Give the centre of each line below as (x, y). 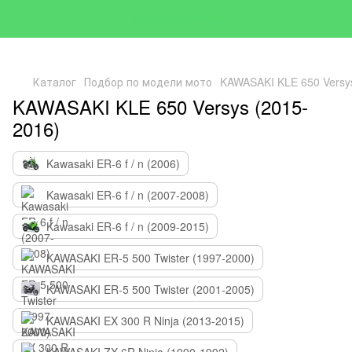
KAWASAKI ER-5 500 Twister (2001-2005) (150, 289)
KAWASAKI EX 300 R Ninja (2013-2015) (145, 321)
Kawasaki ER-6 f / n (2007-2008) (128, 195)
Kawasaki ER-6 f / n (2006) (113, 163)
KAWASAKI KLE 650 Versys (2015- (160, 106)
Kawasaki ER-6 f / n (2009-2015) (128, 226)
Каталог (55, 82)
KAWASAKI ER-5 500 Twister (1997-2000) (150, 258)
